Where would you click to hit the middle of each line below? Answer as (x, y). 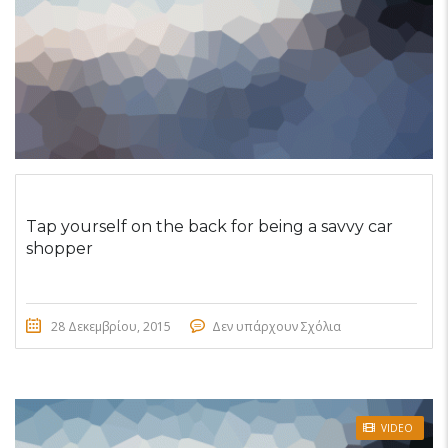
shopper (59, 249)
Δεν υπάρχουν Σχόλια (276, 327)
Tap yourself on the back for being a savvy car (209, 227)
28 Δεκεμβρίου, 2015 (111, 327)
